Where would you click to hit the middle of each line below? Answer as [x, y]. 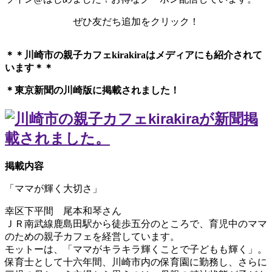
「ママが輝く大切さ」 [53, 188]
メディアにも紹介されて [209, 55]
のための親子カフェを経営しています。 [92, 236]
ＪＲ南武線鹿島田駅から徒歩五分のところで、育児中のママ [136, 223]
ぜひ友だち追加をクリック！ [136, 22]
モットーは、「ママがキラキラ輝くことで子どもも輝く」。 [136, 249]
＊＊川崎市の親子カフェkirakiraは [80, 55]
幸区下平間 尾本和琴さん [63, 211]
